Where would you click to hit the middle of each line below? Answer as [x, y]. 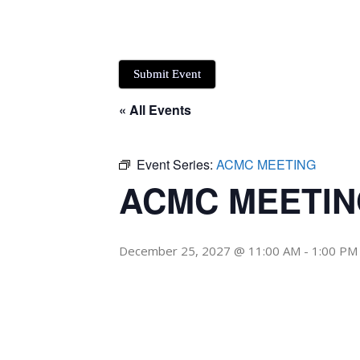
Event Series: [176, 165]
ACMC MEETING [266, 165]
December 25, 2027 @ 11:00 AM [210, 251]
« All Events [155, 110]
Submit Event [167, 74]
